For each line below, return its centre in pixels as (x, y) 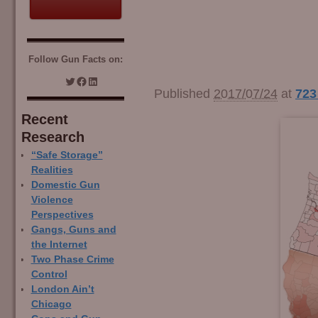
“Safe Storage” (67, 155)
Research (53, 137)
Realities (52, 170)
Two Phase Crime (72, 259)
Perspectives (62, 214)
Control (49, 274)
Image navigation (224, 71)
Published (184, 94)
